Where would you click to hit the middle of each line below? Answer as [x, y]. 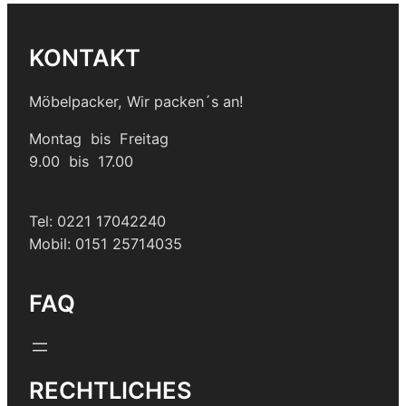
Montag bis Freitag [99, 139]
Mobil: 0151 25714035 [106, 244]
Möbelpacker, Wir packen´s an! [136, 101]
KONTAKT [85, 57]
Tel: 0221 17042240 [97, 222]
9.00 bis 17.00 [81, 162]
